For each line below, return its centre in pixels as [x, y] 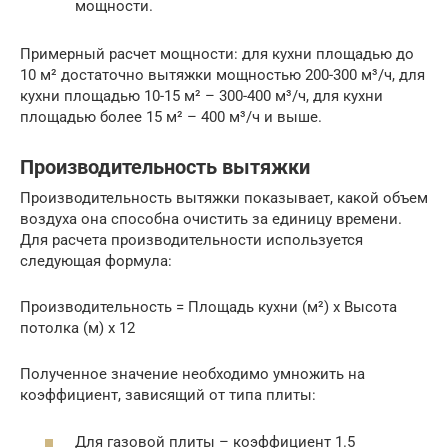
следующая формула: [96, 261]
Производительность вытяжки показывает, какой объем [224, 198]
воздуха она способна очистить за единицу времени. [211, 219]
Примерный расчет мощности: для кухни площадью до [217, 54]
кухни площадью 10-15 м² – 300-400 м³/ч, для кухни [201, 96]
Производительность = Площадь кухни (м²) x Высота [208, 307]
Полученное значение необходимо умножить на [192, 374]
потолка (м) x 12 [77, 328]
